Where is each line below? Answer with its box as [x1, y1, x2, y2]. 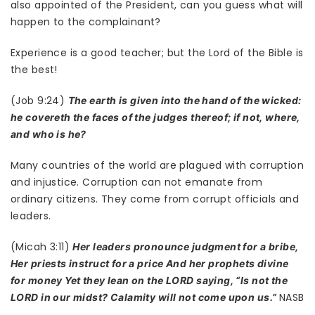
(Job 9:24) [11, 94, 68, 108]
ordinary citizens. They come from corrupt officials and [11, 192, 300, 207]
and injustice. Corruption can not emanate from [11, 175, 263, 190]
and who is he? [11, 128, 86, 141]
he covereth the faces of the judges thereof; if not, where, [11, 111, 300, 124]
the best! [11, 63, 58, 77]
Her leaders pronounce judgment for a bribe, [72, 240, 299, 253]
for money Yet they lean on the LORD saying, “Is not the [11, 274, 288, 287]
